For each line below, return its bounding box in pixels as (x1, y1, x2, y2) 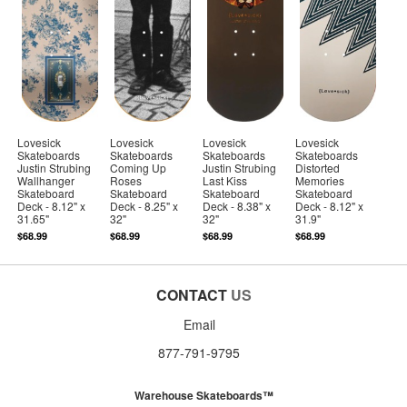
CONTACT (155, 283, 227, 305)
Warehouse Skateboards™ (134, 386, 273, 403)
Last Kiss (203, 172, 248, 188)
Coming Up (110, 159, 167, 175)
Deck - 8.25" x (110, 197, 179, 213)
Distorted (295, 159, 341, 175)
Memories (295, 172, 345, 188)
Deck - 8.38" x (203, 197, 272, 213)
